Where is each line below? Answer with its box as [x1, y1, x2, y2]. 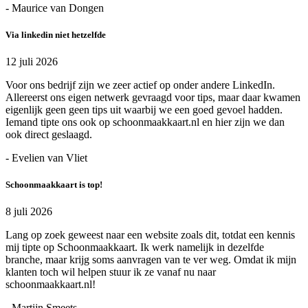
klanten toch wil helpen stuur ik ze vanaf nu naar [5, 266, 216, 278]
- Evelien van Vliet [5, 152, 87, 164]
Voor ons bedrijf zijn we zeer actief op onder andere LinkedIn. [5, 79, 275, 91]
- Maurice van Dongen [5, 1, 104, 14]
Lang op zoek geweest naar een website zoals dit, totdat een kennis [5, 229, 295, 241]
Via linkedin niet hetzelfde [5, 29, 106, 40]
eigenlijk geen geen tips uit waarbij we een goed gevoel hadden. [5, 104, 283, 116]
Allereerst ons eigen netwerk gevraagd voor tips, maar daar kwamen [5, 91, 300, 104]
